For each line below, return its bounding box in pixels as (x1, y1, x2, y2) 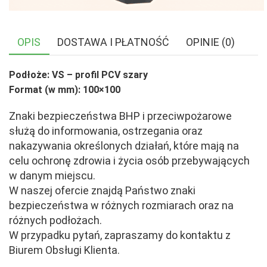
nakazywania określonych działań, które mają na (9, 139, 239, 152)
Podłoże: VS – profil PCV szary (9, 69, 148, 81)
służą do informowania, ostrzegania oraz (9, 124, 203, 137)
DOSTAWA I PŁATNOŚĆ (57, 36, 169, 49)
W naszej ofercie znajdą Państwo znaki (9, 184, 195, 197)
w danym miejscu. (9, 169, 95, 182)
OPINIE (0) (186, 36, 235, 49)
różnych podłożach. (9, 213, 102, 226)
